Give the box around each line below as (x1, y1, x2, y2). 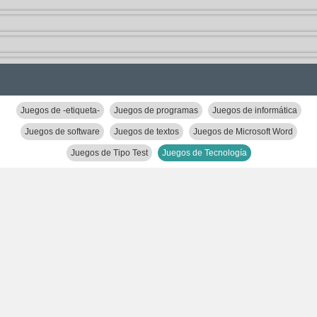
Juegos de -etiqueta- (20, 105, 100, 115)
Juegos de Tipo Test (70, 148, 148, 158)
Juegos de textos (113, 127, 179, 137)
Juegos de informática (212, 105, 297, 115)
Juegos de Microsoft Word (192, 127, 293, 137)
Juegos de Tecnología (161, 148, 247, 158)
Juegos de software (24, 127, 100, 137)
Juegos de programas (113, 105, 198, 115)
